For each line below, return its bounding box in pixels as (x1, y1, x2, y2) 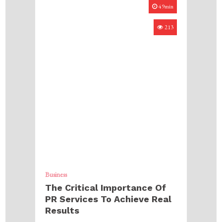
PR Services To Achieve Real (45, 193, 172, 204)
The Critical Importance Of (45, 182, 166, 193)
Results (45, 205, 80, 216)
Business (45, 169, 67, 179)
